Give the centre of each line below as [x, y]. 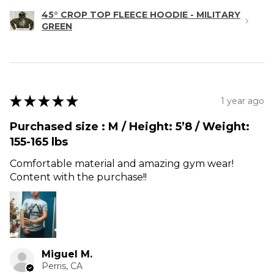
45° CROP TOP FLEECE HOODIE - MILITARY [141, 15]
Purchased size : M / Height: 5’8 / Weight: [130, 127]
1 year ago [243, 101]
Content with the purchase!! [78, 177]
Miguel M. [67, 254]
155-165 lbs [39, 142]
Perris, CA [62, 266]
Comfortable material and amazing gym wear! [122, 164]
